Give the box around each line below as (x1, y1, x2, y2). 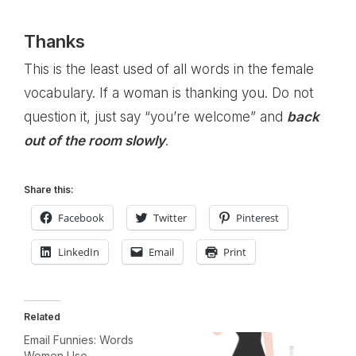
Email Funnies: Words (24, 333, 133, 346)
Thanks (24, 31, 85, 52)
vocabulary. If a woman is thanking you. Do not (24, 85, 313, 101)
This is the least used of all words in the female (24, 61, 314, 77)
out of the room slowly (24, 133, 165, 149)
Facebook (58, 211, 104, 225)
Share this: (24, 184, 74, 195)
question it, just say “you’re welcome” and (24, 109, 287, 125)
